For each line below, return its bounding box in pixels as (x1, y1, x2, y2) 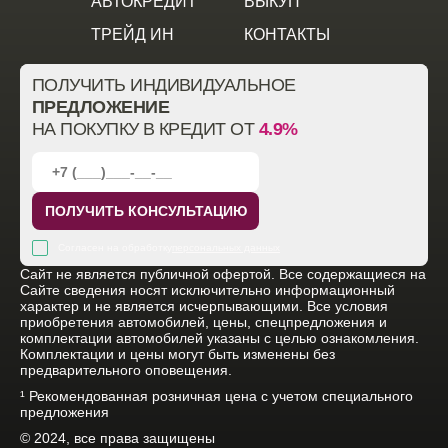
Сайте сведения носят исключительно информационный (20, 282, 395, 298)
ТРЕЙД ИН (91, 26, 174, 43)
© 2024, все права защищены (20, 430, 215, 446)
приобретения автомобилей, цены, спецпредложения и (20, 314, 387, 330)
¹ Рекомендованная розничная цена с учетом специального (20, 388, 413, 404)
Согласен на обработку (58, 242, 172, 253)
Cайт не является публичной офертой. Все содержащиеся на (20, 266, 426, 282)
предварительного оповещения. (20, 362, 232, 378)
